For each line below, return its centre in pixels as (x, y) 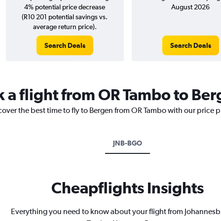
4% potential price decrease (65, 7)
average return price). (65, 27)
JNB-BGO (128, 143)
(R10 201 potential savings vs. (65, 17)
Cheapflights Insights (128, 188)
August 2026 (190, 7)
